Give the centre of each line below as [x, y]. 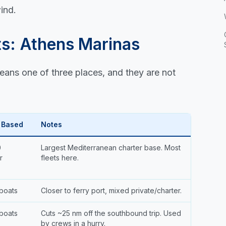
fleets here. [60, 157]
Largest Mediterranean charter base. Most [111, 147]
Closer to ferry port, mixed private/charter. [111, 190]
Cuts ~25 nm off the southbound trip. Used [111, 213]
